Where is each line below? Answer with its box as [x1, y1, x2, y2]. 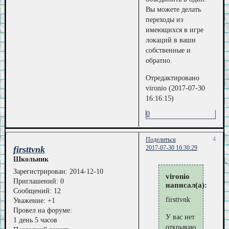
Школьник [13, 155, 49, 163]
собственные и [146, 47, 191, 55]
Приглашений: [13, 177, 58, 186]
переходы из [146, 16, 184, 24]
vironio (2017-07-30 [146, 84, 205, 92]
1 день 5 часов [13, 216, 57, 224]
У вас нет [166, 213, 195, 221]
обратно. [146, 57, 173, 65]
